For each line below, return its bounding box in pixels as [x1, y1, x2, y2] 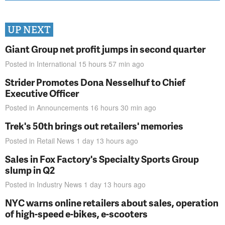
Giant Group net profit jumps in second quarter [5, 42, 205, 56]
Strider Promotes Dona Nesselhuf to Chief [5, 75, 185, 89]
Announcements [37, 102, 88, 113]
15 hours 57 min [78, 58, 130, 69]
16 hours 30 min [90, 102, 142, 113]
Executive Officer [5, 86, 79, 100]
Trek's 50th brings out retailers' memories [5, 119, 183, 133]
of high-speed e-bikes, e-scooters [5, 207, 148, 221]
